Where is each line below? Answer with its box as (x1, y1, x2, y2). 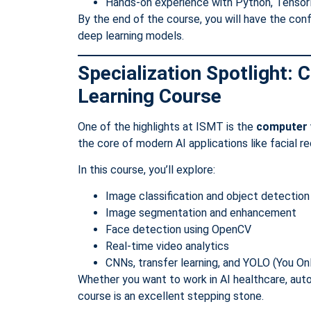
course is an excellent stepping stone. (78, 289, 264, 303)
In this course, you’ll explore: (78, 163, 215, 177)
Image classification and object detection (106, 190, 310, 203)
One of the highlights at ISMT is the (78, 119, 256, 133)
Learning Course (78, 84, 221, 108)
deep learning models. (78, 29, 184, 43)
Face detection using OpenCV (106, 223, 251, 237)
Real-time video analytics (106, 239, 229, 253)
